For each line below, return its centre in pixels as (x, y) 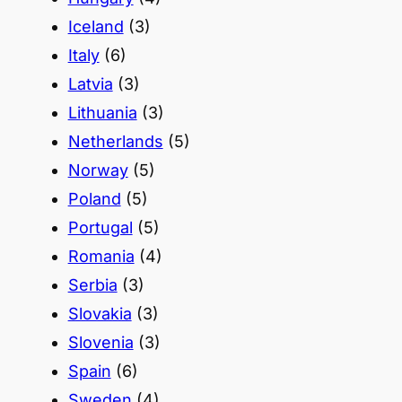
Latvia (90, 83)
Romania (101, 256)
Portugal (100, 227)
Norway (98, 170)
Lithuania (102, 112)
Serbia (92, 284)
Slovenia (100, 342)
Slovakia (100, 313)
